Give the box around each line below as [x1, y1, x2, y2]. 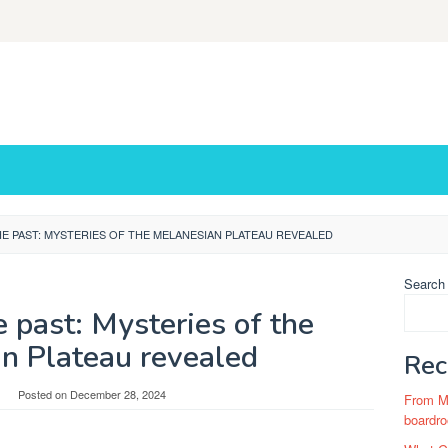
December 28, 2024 [69, 386, 166, 402]
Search [404, 274, 445, 293]
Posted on [17, 386, 70, 402]
